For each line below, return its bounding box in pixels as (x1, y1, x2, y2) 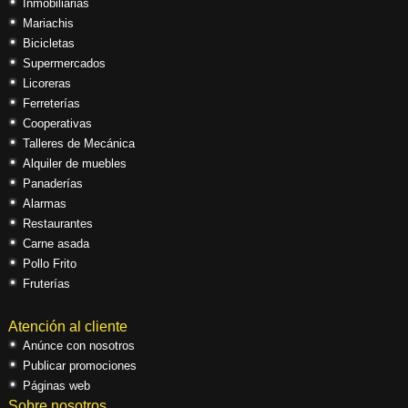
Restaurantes (22, 216, 93, 230)
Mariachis (22, 15, 74, 30)
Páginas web (22, 378, 90, 393)
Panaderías (22, 176, 83, 190)
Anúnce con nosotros (22, 338, 135, 352)
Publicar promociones (22, 358, 137, 372)
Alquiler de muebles (22, 156, 127, 170)
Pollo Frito (22, 256, 76, 270)
